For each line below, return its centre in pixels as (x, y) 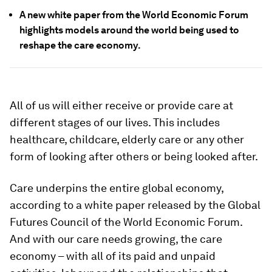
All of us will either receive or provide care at (121, 105)
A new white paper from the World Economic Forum (134, 15)
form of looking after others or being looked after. (134, 156)
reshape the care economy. (80, 45)
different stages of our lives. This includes (115, 122)
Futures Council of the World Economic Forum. (126, 222)
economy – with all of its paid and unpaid (113, 256)
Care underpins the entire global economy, (117, 188)
